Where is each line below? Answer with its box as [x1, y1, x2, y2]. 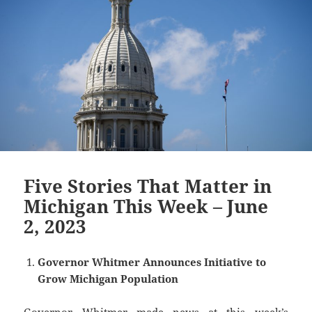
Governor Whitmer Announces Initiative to [38, 255, 267, 270]
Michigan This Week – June [24, 194, 269, 219]
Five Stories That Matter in [24, 173, 272, 199]
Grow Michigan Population [38, 272, 179, 286]
